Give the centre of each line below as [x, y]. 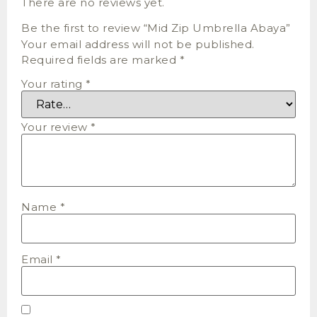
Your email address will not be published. [138, 45]
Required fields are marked [100, 60]
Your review [56, 127]
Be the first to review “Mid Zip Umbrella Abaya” [156, 28]
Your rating [53, 83]
